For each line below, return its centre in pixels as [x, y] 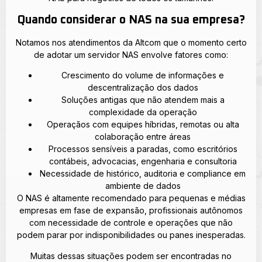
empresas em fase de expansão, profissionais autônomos [131, 211]
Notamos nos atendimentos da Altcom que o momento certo [131, 42]
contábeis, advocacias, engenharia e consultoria [143, 161]
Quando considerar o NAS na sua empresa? [131, 20]
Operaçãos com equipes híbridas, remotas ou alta [143, 125]
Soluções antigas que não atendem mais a [143, 100]
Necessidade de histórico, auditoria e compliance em [143, 174]
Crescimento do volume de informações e [143, 75]
